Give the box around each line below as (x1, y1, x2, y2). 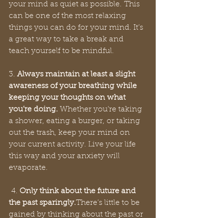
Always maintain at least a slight (17, 71, 137, 78)
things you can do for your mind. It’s (9, 24, 145, 32)
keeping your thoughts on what (9, 94, 127, 102)
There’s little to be (76, 199, 142, 207)
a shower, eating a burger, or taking (9, 117, 142, 125)
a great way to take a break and (9, 36, 126, 43)
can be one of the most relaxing (9, 12, 128, 20)
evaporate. (9, 164, 50, 172)
